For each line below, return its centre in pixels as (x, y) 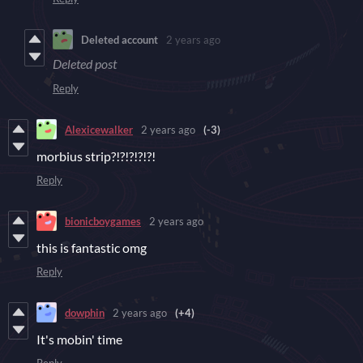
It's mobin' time (79, 340)
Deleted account (120, 39)
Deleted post (85, 64)
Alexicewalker (99, 129)
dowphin (85, 312)
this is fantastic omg (92, 248)
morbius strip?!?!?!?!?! (96, 156)
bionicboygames (103, 221)
